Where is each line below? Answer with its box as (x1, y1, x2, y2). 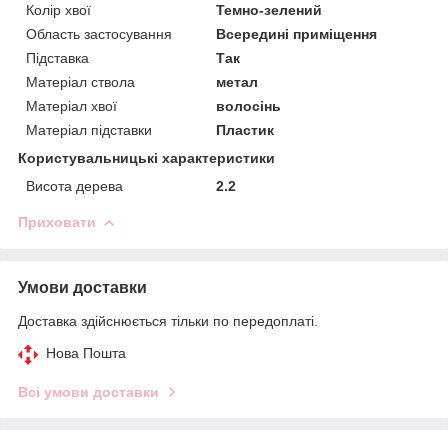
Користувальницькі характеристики (18, 149, 275, 166)
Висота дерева (26, 177, 123, 194)
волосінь (216, 97, 282, 114)
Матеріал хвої (26, 97, 117, 114)
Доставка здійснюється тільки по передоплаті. (18, 312, 318, 329)
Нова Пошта (46, 344, 126, 361)
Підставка (26, 49, 89, 66)
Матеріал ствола (26, 73, 135, 90)
